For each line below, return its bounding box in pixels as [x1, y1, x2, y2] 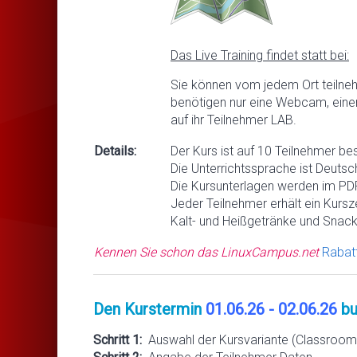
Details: [94, 143, 136, 159]
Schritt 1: [93, 331, 142, 347]
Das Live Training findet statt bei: [171, 47, 349, 63]
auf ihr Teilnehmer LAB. [171, 112, 296, 127]
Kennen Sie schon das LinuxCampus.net [94, 244, 322, 260]
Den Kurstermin [93, 299, 206, 319]
